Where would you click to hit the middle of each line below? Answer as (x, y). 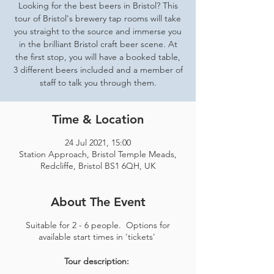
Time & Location (98, 119)
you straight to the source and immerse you (98, 31)
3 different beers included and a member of (98, 70)
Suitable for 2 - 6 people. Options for (98, 225)
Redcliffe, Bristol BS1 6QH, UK (98, 166)
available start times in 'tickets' (98, 237)
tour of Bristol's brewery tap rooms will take (98, 18)
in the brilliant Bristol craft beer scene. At (98, 44)
